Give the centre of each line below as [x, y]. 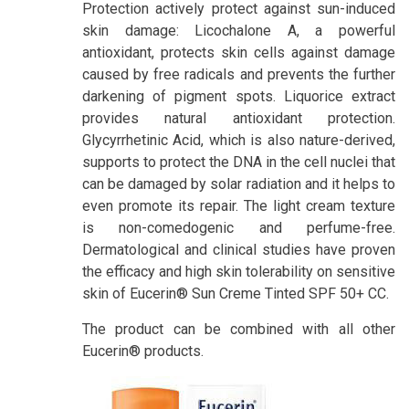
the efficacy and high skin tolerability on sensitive [239, 271]
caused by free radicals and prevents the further [239, 74]
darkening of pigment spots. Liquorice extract [239, 96]
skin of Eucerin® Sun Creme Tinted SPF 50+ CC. [236, 293]
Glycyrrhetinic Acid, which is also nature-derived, [239, 140]
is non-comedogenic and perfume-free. [239, 227]
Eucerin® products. [143, 351]
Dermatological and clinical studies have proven [239, 249]
